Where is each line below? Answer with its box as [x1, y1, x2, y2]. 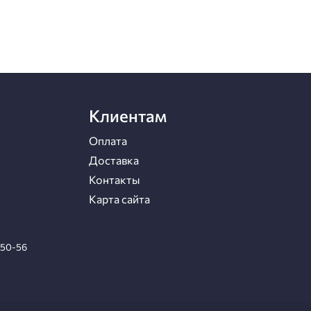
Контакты [88, 173, 140, 187]
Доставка [88, 153, 139, 167]
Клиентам [88, 106, 167, 126]
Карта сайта [88, 192, 150, 206]
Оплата [88, 134, 127, 148]
